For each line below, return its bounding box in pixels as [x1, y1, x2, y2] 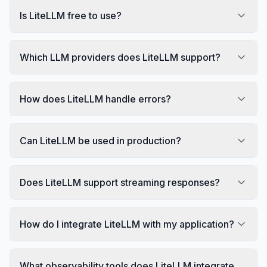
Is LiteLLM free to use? [20, 9, 122, 21]
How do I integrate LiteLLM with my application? [20, 218, 234, 230]
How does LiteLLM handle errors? [20, 92, 171, 105]
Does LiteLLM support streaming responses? [20, 176, 220, 188]
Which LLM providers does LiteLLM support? [20, 51, 221, 63]
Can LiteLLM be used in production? [20, 134, 181, 147]
